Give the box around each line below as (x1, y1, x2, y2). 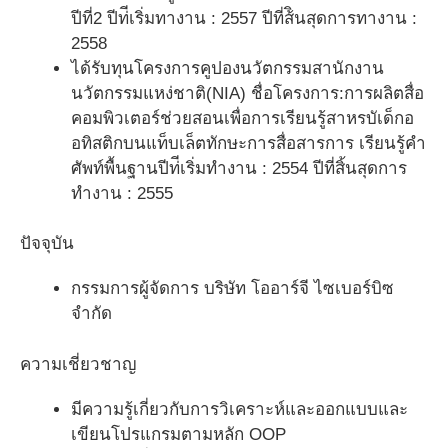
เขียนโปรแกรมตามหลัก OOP (71, 424, 286, 444)
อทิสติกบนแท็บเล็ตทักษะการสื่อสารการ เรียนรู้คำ (71, 133, 426, 153)
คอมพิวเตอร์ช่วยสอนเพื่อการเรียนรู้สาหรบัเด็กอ (71, 108, 414, 128)
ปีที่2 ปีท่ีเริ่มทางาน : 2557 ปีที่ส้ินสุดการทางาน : (71, 8, 417, 28)
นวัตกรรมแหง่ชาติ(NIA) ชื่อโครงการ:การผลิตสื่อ (71, 83, 424, 103)
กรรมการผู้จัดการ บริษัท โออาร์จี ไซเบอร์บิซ (71, 279, 394, 298)
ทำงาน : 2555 (71, 183, 173, 203)
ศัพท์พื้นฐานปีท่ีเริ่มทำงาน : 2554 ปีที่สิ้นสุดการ (71, 158, 407, 178)
